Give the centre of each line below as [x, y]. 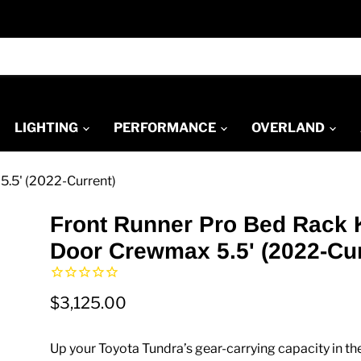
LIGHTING [48, 127]
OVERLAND [289, 127]
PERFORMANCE [166, 127]
